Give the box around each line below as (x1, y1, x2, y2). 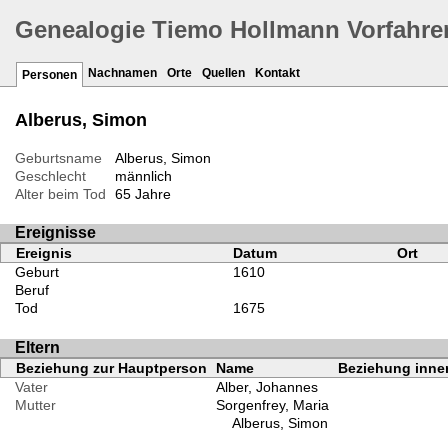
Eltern (15, 338, 60, 356)
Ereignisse (15, 224, 96, 242)
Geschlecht (15, 168, 86, 185)
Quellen (202, 66, 245, 81)
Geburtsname (15, 150, 102, 167)
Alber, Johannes (215, 378, 318, 395)
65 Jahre (114, 186, 171, 203)
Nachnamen (88, 66, 157, 81)
